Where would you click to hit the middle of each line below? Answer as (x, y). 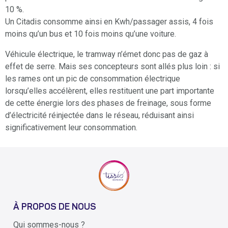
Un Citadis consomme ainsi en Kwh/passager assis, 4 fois (109, 21)
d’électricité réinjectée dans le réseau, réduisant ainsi (99, 115)
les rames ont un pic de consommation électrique (93, 78)
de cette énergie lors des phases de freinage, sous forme (108, 103)
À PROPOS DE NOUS (55, 207)
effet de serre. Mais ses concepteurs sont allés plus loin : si (112, 66)
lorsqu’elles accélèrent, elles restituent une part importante (110, 91)
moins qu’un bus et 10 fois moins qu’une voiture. (91, 34)
